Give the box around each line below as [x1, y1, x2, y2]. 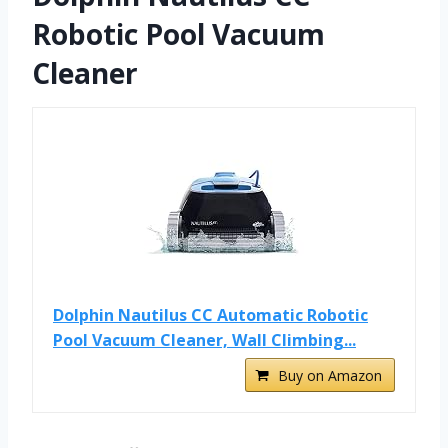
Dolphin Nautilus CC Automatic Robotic [53, 304, 368, 327]
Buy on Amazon [278, 366, 382, 386]
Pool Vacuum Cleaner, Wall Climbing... [53, 329, 356, 352]
